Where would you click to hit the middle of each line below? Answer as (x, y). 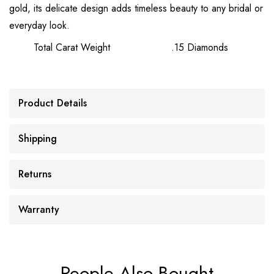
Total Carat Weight (72, 47)
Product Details (53, 103)
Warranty (39, 209)
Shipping (38, 138)
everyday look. (39, 25)
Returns (35, 174)
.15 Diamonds (200, 47)
